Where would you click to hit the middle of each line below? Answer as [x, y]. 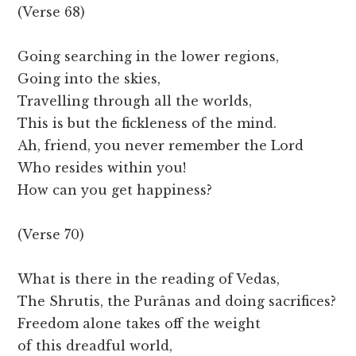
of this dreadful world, [95, 346]
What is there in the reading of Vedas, [149, 279]
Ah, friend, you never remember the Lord [161, 146]
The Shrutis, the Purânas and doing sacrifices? [177, 302]
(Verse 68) [52, 12]
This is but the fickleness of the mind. [147, 124]
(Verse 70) [51, 235]
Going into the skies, [89, 79]
